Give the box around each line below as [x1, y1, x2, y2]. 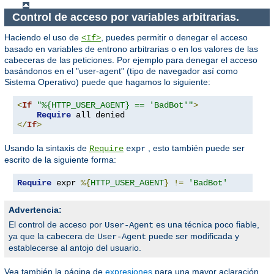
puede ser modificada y [146, 231, 239, 241]
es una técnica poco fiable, [154, 219, 259, 229]
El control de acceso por [9, 219, 105, 229]
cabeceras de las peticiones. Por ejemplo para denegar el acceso [4, 54, 257, 65]
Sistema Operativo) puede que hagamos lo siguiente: [4, 76, 210, 87]
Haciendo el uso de [4, 32, 81, 42]
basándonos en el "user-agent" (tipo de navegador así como [4, 65, 238, 76]
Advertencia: [9, 204, 62, 215]
